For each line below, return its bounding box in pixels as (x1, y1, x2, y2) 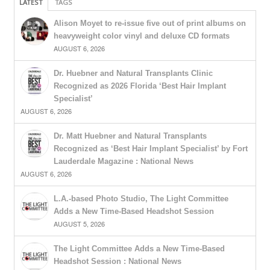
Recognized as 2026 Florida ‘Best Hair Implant (53, 81, 226, 91)
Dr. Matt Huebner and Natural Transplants (53, 131, 207, 141)
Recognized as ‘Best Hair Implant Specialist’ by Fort (53, 144, 248, 154)
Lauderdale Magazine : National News (53, 157, 193, 166)
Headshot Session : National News (53, 257, 181, 266)
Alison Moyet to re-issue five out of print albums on (53, 19, 246, 28)
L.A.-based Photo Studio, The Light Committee (53, 194, 228, 204)
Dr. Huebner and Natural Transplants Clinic (53, 69, 213, 78)
